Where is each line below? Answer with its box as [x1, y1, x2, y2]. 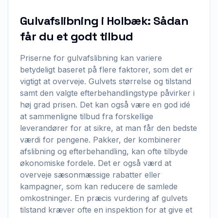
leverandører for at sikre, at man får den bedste [20, 123, 197, 133]
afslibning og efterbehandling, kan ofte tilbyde [20, 146, 188, 156]
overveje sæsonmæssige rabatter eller [20, 170, 161, 180]
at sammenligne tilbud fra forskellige [20, 111, 153, 121]
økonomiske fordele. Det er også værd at [20, 158, 171, 168]
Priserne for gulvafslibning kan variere [20, 53, 162, 63]
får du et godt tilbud [20, 29, 133, 44]
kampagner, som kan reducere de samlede [20, 182, 178, 191]
